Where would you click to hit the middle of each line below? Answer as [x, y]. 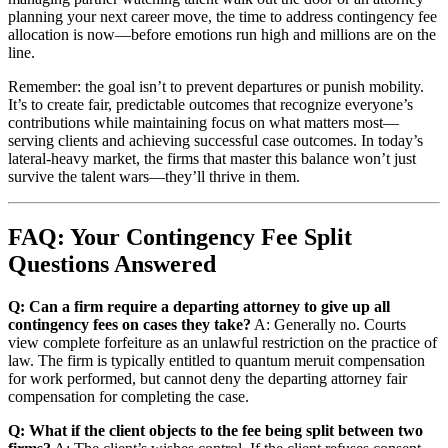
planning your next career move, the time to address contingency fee [222, 17]
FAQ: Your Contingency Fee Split [180, 237]
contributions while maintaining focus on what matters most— [203, 123]
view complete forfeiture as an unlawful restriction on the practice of [222, 342]
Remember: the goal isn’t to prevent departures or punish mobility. [216, 87]
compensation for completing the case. [128, 396]
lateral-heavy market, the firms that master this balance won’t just [212, 159]
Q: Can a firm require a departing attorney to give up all [199, 306]
